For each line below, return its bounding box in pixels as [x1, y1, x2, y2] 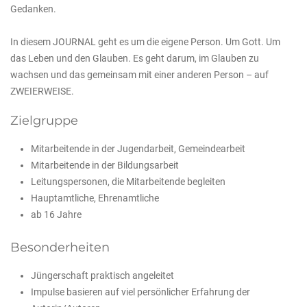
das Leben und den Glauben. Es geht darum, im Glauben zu [10, 53, 259, 64]
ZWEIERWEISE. [10, 86, 74, 97]
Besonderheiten [10, 240, 110, 255]
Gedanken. [10, 3, 56, 14]
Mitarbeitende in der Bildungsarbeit [31, 160, 179, 171]
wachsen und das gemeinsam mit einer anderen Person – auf [10, 69, 269, 80]
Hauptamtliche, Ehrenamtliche [31, 193, 159, 204]
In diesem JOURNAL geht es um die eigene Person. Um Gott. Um [10, 36, 280, 47]
